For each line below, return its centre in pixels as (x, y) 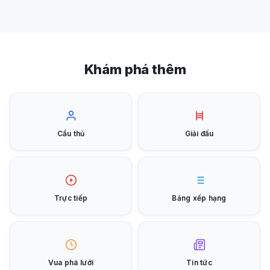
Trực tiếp (71, 198)
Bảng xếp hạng (199, 198)
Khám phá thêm (135, 69)
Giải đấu (199, 133)
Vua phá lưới (71, 262)
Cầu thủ (71, 133)
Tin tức (199, 262)
